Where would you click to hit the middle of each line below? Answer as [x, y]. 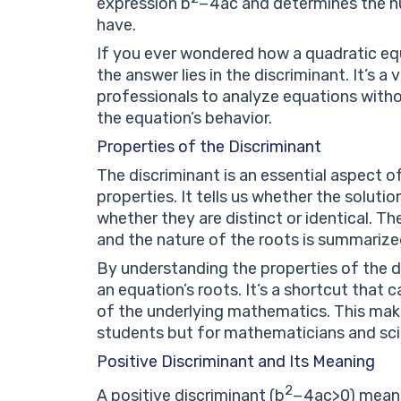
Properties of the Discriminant [209, 146]
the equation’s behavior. [184, 118]
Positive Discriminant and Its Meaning [236, 361]
